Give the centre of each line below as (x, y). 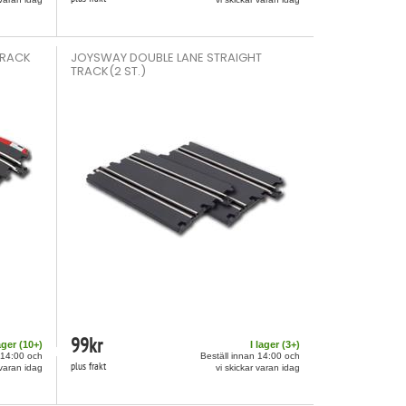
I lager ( (267, 344)
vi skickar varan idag (257, 367)
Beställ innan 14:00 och (250, 356)
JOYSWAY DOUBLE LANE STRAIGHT (167, 58)
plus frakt (89, 366)
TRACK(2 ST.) (109, 71)
